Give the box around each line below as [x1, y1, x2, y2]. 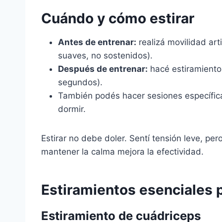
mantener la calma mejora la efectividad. [41, 147, 204, 157]
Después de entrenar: [58, 64, 148, 74]
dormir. [58, 104, 86, 114]
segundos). [58, 77, 103, 87]
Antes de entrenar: [58, 37, 136, 47]
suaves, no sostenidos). [58, 51, 153, 60]
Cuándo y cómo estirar [41, 10, 194, 27]
